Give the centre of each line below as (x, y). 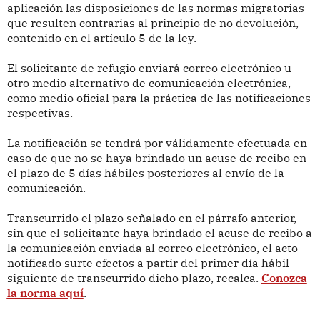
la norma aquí (45, 293)
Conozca (284, 278)
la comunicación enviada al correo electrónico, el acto (152, 248)
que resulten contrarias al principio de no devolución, (152, 23)
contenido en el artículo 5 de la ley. (103, 38)
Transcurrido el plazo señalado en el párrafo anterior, (151, 218)
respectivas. (41, 113)
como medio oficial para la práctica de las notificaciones (159, 98)
